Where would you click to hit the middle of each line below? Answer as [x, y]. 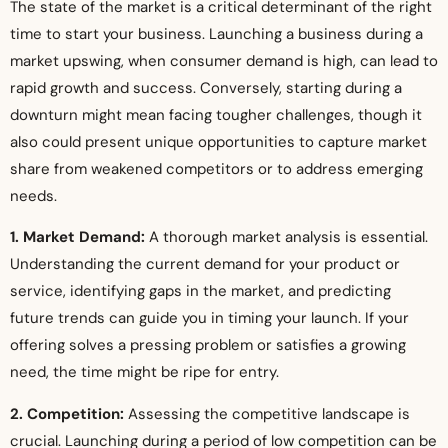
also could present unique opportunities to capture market [218, 141]
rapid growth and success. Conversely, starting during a [206, 87]
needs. [33, 195]
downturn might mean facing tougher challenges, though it [216, 114]
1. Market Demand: [77, 237]
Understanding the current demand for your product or [205, 264]
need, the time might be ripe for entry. [144, 372]
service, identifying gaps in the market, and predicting [200, 291]
